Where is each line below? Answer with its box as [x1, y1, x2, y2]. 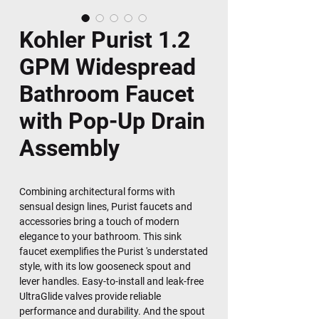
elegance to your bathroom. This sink [19, 231, 182, 242]
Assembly [19, 135, 120, 162]
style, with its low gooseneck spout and [19, 261, 191, 272]
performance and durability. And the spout [19, 305, 205, 317]
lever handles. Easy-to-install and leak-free [19, 276, 204, 287]
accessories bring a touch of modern [19, 216, 179, 227]
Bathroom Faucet [19, 80, 194, 108]
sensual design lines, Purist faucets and [19, 201, 192, 212]
